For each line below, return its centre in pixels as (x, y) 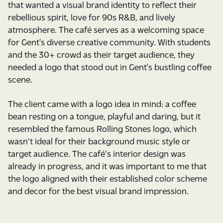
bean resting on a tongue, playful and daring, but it (104, 116)
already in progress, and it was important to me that (107, 166)
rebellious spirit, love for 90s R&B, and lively (92, 17)
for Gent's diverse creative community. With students (109, 42)
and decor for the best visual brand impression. (98, 190)
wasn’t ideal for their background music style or (99, 141)
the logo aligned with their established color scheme (108, 178)
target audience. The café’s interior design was (97, 153)
